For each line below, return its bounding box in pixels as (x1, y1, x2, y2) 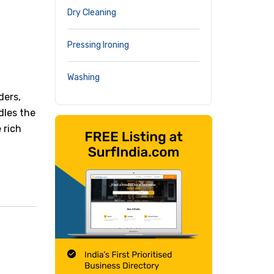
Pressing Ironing (67, 40, 129, 50)
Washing (67, 72, 100, 83)
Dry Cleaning (67, 7, 116, 18)
